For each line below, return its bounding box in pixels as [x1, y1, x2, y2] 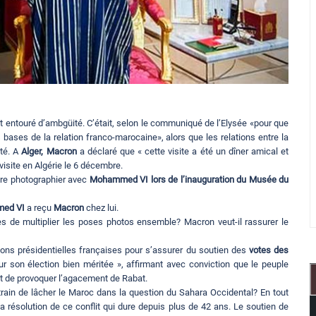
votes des [248, 245, 289, 256]
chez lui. [84, 202, 119, 214]
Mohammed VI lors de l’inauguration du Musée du [89, 174, 289, 186]
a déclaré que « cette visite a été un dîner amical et [76, 146, 289, 157]
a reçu [25, 202, 54, 214]
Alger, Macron [21, 146, 77, 157]
